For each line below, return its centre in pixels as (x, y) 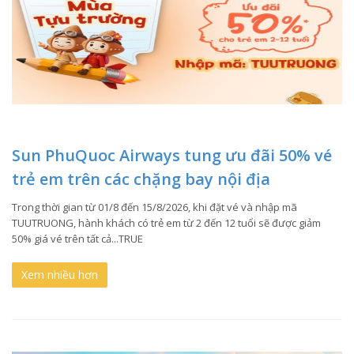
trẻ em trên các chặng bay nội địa (141, 179)
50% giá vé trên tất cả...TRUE (77, 238)
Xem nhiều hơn (60, 274)
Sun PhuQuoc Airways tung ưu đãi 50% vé (172, 155)
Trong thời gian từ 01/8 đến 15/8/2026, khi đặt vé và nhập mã (154, 207)
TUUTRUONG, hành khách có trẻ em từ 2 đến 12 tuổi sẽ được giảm (166, 222)
